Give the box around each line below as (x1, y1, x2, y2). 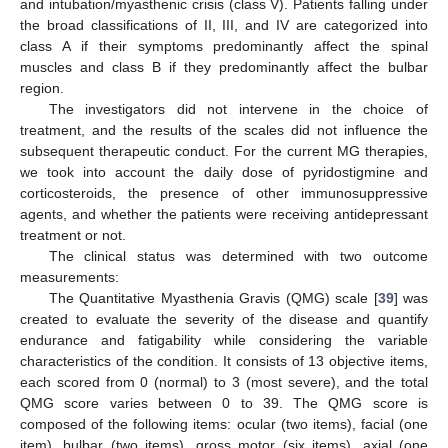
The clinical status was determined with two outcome (48, 247, 428, 264)
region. (20, 79, 64, 96)
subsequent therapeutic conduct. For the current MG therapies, (20, 142, 428, 159)
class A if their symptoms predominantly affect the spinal (20, 37, 428, 54)
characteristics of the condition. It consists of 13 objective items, (20, 352, 428, 369)
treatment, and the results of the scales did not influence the (20, 121, 428, 138)
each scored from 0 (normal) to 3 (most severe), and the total (20, 373, 428, 390)
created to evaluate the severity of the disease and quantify (20, 310, 428, 327)
